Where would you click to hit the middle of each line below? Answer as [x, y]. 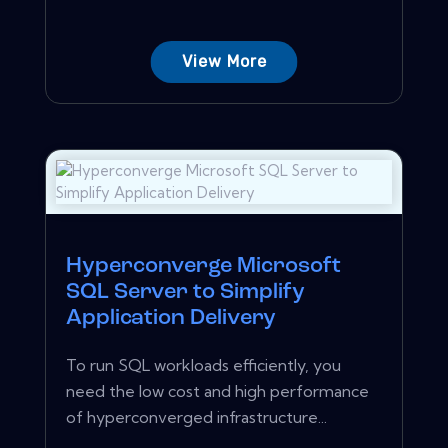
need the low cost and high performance [217, 390]
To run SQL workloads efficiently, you [203, 364]
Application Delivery [171, 318]
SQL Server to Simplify [185, 292]
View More [224, 61]
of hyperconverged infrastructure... [196, 416]
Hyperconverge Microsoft [203, 266]
